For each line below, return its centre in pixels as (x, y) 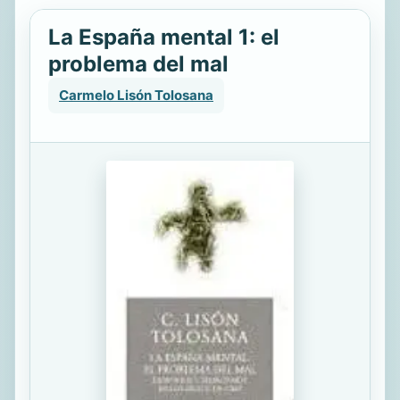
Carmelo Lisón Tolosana (136, 95)
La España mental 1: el (164, 37)
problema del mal (138, 64)
